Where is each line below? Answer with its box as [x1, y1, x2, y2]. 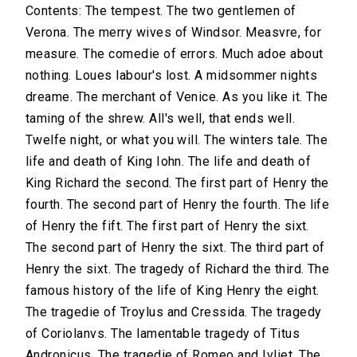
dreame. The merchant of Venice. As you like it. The [25, 89, 328, 105]
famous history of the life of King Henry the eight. [25, 283, 320, 299]
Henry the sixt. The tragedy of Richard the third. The [25, 261, 330, 277]
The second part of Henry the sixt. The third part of [25, 240, 325, 256]
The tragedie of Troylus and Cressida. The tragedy [25, 304, 322, 320]
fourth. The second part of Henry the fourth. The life [25, 197, 330, 213]
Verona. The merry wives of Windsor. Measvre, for [25, 25, 322, 41]
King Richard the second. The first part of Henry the [25, 175, 329, 191]
